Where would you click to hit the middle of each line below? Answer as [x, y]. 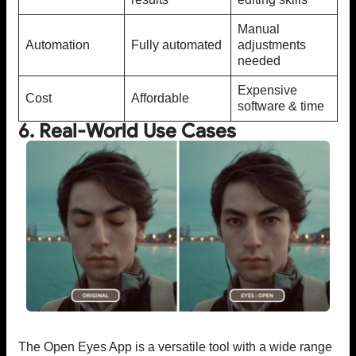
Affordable [160, 99]
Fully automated [176, 45]
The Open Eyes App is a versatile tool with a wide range [175, 346]
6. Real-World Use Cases [127, 132]
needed [259, 61]
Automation [58, 45]
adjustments [272, 45]
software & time [281, 106]
